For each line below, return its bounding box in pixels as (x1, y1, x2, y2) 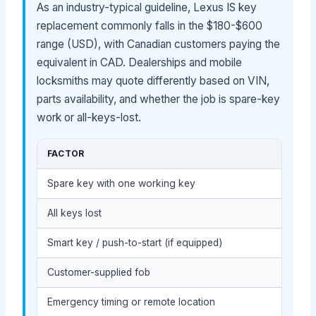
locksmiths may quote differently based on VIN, (37, 73, 270, 87)
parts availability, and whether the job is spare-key (37, 92, 281, 106)
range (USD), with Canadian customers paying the (37, 37, 281, 51)
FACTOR (47, 148, 85, 159)
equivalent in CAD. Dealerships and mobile (37, 55, 243, 69)
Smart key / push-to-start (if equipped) (47, 236, 223, 248)
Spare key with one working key (47, 177, 195, 189)
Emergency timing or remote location (47, 296, 215, 308)
